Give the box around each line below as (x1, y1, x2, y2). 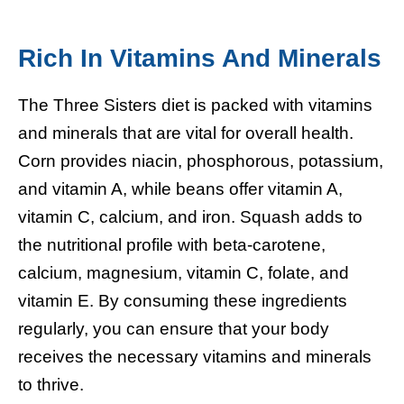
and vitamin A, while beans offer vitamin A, (18, 179, 343, 199)
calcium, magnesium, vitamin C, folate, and (18, 262, 349, 283)
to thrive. (18, 374, 84, 395)
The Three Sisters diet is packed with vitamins (18, 95, 372, 115)
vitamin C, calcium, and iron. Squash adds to (18, 207, 363, 227)
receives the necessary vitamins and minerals (18, 346, 372, 367)
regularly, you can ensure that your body (18, 318, 329, 339)
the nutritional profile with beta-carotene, (18, 234, 326, 255)
